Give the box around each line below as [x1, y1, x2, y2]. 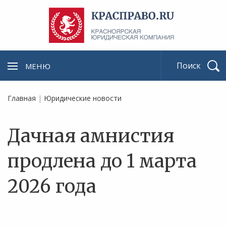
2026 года [8, 175, 96, 198]
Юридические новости [44, 93, 122, 103]
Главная [8, 93, 36, 103]
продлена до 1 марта [8, 150, 197, 173]
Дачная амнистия [8, 125, 174, 147]
